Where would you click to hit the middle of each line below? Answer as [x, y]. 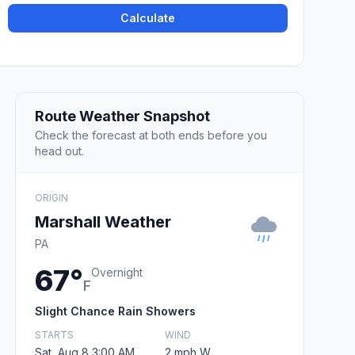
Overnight [117, 272]
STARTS [54, 334]
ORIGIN [52, 197]
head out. [59, 151]
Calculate [148, 18]
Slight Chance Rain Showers [115, 311]
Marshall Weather [103, 221]
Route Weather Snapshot [122, 116]
